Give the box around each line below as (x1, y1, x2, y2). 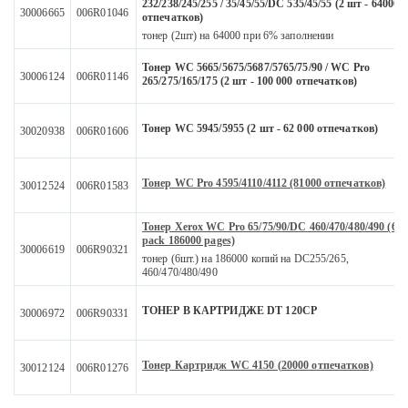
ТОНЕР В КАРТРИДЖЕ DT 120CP (142, 304, 317, 318)
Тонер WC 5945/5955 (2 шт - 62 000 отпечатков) (142, 122, 379, 136)
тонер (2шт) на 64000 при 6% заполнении (142, 29, 334, 43)
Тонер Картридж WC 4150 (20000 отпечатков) (142, 359, 373, 372)
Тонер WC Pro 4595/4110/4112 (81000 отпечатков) (142, 177, 386, 190)
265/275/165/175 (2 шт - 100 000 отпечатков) (142, 75, 357, 88)
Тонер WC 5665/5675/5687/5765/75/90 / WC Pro (142, 61, 370, 75)
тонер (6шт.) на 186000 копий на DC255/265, (142, 252, 349, 266)
